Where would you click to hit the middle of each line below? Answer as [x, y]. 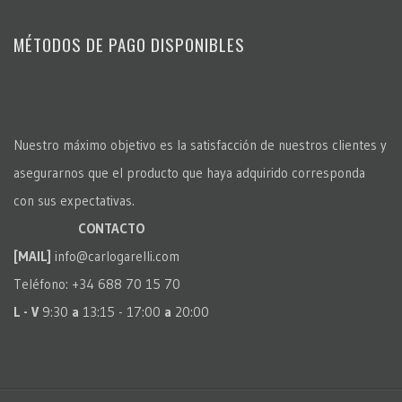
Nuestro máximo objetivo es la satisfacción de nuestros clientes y [200, 145]
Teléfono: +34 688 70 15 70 [97, 284]
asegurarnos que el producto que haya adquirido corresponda [189, 173]
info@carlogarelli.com [115, 256]
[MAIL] [32, 256]
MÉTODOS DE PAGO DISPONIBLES [129, 44]
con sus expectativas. [74, 201]
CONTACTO [111, 228]
